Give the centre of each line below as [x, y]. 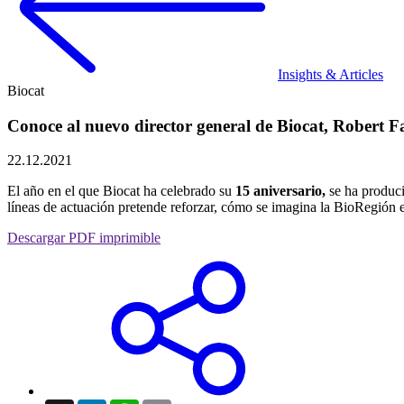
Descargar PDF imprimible [84, 238]
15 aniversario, [282, 191]
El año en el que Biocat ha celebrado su [121, 191]
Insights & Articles [331, 74]
